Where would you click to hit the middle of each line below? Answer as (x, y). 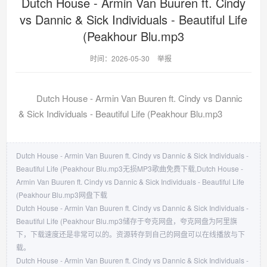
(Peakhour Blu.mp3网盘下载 (62, 194)
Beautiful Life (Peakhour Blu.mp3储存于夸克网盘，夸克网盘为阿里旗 (127, 221)
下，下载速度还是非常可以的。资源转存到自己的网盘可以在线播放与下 (131, 234)
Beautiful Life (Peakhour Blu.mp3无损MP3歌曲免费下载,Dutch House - (130, 168)
